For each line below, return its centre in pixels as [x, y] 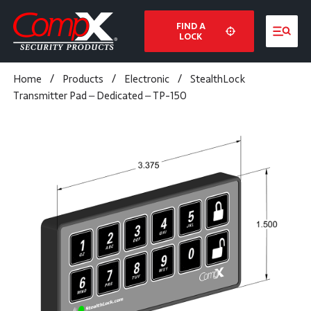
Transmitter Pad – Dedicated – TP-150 [100, 96]
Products [83, 79]
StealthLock [217, 79]
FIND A [191, 26]
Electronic [146, 79]
